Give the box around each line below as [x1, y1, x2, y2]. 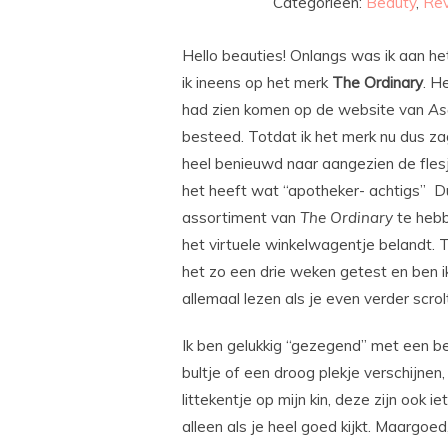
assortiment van [182, 208, 300, 228]
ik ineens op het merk [182, 73, 332, 93]
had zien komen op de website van [182, 100, 428, 120]
